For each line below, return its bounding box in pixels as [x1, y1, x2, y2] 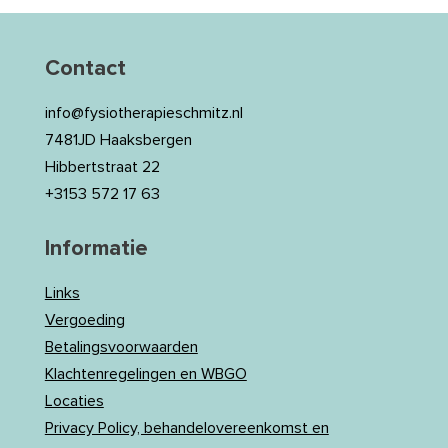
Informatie [44, 238, 148, 260]
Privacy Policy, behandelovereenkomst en [44, 420, 329, 436]
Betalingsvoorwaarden [44, 339, 198, 355]
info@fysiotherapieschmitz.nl [44, 105, 243, 121]
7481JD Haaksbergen [44, 132, 192, 148]
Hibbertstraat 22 [44, 159, 160, 175]
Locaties [44, 393, 104, 409]
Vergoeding [44, 312, 125, 328]
